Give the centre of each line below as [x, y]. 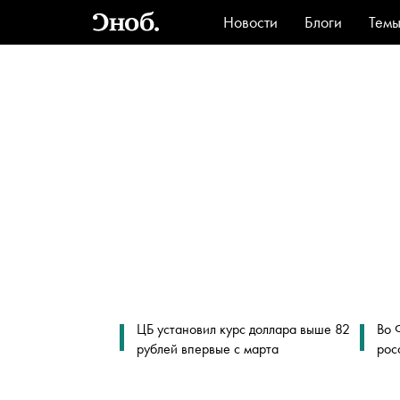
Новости [250, 22]
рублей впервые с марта [207, 349]
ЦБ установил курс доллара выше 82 [243, 329]
